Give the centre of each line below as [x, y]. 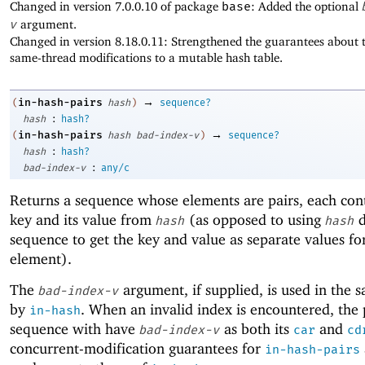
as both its [257, 328]
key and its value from [83, 219]
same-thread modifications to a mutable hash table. [146, 58]
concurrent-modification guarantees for [137, 348]
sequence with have [75, 328]
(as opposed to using [255, 219]
